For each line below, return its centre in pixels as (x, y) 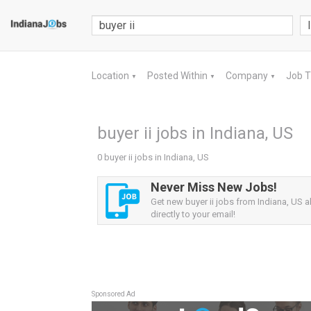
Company (248, 76)
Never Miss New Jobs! (214, 187)
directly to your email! (193, 214)
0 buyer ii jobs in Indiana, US (153, 157)
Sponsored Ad (114, 294)
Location (111, 76)
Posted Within (178, 76)
